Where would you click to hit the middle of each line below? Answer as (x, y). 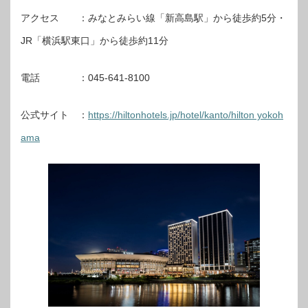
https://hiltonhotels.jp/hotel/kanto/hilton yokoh (186, 114)
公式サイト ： (54, 114)
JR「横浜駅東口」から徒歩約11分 (95, 40)
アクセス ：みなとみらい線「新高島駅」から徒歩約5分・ (153, 18)
